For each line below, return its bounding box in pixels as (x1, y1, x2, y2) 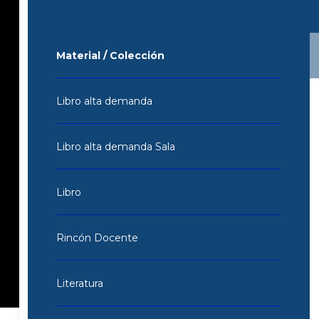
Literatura (56, 276, 103, 290)
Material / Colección (56, 48, 164, 62)
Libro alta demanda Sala (56, 140, 175, 153)
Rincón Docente (56, 231, 138, 244)
